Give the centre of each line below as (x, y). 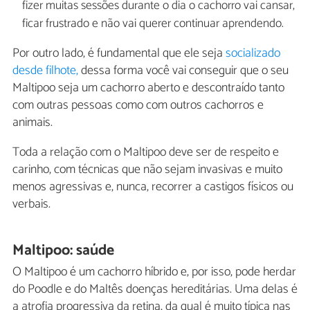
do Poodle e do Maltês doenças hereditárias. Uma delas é (155, 289)
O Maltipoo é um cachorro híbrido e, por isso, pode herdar (154, 272)
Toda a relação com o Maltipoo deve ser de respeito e (146, 153)
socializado (253, 54)
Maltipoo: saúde (64, 251)
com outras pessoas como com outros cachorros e (138, 106)
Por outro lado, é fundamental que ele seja (119, 54)
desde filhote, (45, 71)
